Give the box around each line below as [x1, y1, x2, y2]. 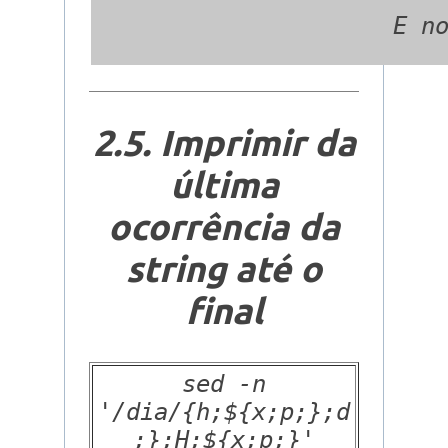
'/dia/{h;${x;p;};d [98, 398, 350, 427]
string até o [126, 248, 322, 290]
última [169, 164, 279, 206]
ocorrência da [108, 206, 340, 248]
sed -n [182, 370, 266, 399]
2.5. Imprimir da [92, 122, 356, 164]
